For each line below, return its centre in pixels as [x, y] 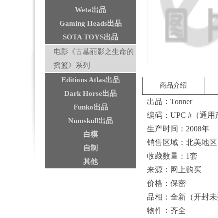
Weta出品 [91, 10]
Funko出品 [91, 107]
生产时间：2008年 [182, 129]
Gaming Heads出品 [91, 23]
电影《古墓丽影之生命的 [94, 52]
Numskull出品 [91, 121]
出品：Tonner [173, 101]
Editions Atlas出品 [91, 80]
